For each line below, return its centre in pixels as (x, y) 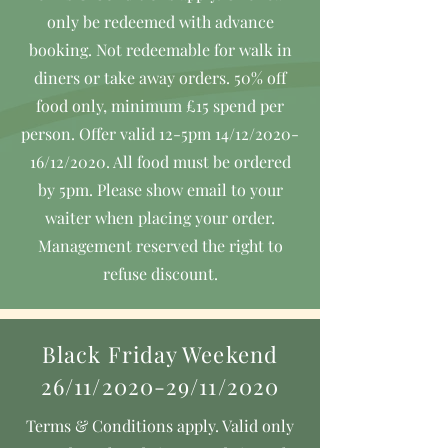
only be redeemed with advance (160, 21)
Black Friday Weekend (159, 354)
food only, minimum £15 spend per (160, 105)
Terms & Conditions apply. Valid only (160, 425)
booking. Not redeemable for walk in (160, 49)
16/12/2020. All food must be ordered (160, 161)
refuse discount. (160, 273)
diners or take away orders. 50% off (160, 77)
